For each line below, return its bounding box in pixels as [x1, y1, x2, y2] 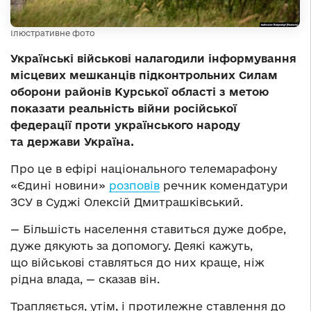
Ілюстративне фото [10, 28, 95, 38]
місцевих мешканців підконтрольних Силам [10, 69, 278, 82]
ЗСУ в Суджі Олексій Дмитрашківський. [10, 196, 243, 209]
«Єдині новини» [10, 179, 109, 192]
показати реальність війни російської [10, 102, 237, 115]
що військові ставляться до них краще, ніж [10, 256, 264, 269]
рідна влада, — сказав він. [10, 273, 160, 286]
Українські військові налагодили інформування [10, 52, 296, 65]
